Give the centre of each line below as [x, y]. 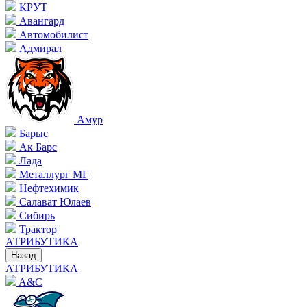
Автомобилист [52, 35]
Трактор [37, 229]
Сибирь [36, 216]
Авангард [40, 21]
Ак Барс [37, 147]
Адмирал [39, 48]
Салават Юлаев [54, 202]
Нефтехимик [48, 188]
